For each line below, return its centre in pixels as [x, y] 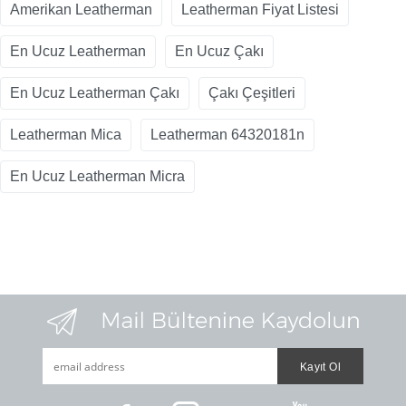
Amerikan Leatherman [81, 10]
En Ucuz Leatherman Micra [97, 177]
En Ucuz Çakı [219, 52]
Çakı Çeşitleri [252, 93]
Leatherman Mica [66, 135]
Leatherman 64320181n [227, 135]
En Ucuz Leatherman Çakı [95, 93]
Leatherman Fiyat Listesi [260, 10]
